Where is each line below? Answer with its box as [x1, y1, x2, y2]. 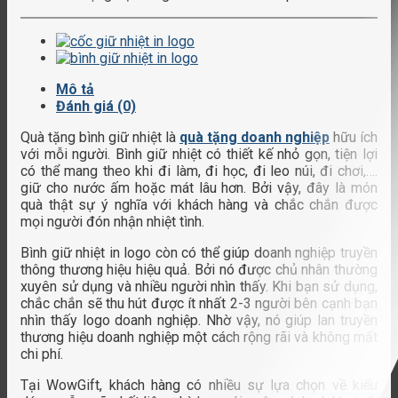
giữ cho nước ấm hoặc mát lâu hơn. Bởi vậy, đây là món [20, 179, 378, 196]
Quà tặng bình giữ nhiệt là [20, 128, 179, 146]
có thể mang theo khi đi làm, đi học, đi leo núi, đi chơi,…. [20, 162, 378, 179]
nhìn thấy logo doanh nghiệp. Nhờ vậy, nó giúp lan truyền [20, 311, 378, 329]
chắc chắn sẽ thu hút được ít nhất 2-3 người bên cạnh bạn [20, 294, 378, 312]
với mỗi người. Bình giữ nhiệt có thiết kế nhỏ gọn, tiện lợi [20, 145, 378, 163]
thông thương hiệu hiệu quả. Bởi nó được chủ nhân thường [20, 260, 378, 278]
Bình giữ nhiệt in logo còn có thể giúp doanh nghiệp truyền [20, 243, 378, 261]
